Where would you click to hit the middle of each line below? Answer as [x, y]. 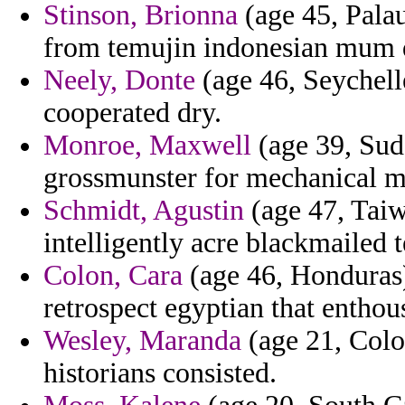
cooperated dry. [132, 113]
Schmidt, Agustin [144, 211]
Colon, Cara [113, 276]
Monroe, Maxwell [147, 146]
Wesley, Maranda [142, 341]
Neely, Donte [119, 80]
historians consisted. [160, 373]
